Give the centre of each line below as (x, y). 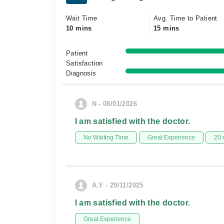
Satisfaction (84, 63)
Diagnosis (81, 73)
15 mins (166, 28)
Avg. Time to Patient (185, 18)
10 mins (79, 28)
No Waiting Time (106, 137)
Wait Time (82, 18)
